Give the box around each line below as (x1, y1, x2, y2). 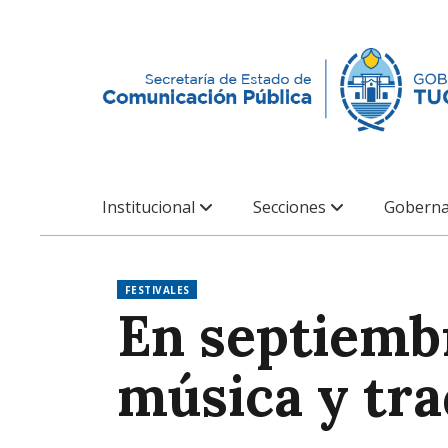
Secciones (253, 196, 330, 218)
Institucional (102, 196, 199, 218)
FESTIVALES (125, 283, 190, 297)
